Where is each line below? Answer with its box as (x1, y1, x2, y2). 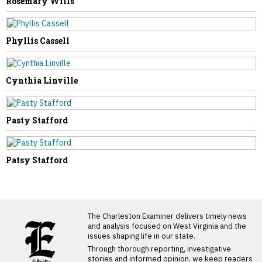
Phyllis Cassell (6, 35, 70, 46)
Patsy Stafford (6, 154, 68, 166)
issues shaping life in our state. (88, 231, 195, 240)
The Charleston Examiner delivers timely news (88, 211, 247, 220)
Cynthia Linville (6, 75, 78, 86)
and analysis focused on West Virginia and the (88, 221, 246, 230)
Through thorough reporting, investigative (88, 244, 231, 253)
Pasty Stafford (6, 115, 68, 126)
